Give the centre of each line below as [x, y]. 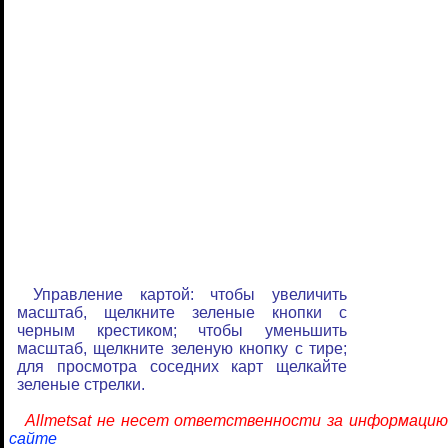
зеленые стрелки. [81, 384]
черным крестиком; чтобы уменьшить [182, 330]
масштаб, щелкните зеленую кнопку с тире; [182, 348]
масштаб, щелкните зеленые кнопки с [182, 312]
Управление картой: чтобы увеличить [190, 294]
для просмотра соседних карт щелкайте [182, 366]
